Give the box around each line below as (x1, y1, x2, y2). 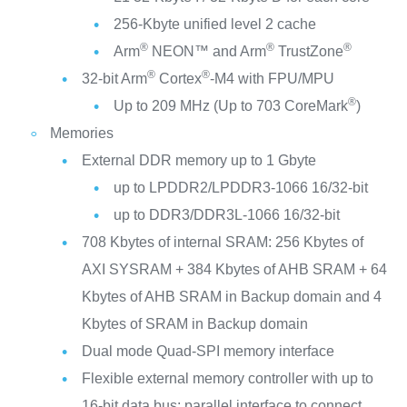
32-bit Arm (81, 70, 147, 86)
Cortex (154, 70, 202, 86)
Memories (49, 124, 114, 141)
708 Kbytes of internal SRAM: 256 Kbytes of (81, 233, 363, 250)
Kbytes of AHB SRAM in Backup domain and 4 (81, 288, 382, 304)
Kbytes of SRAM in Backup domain (81, 315, 308, 332)
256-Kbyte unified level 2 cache (113, 15, 316, 32)
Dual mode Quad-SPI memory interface (81, 342, 334, 359)
